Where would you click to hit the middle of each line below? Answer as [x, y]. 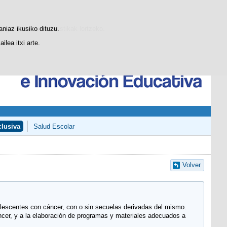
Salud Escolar [54, 126]
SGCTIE [74, 10]
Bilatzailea [147, 8]
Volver [191, 165]
